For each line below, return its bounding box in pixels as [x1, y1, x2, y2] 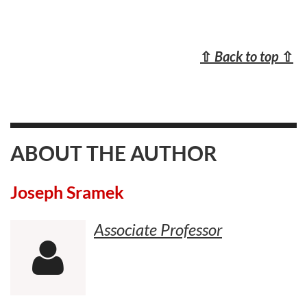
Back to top [214, 47, 282, 64]
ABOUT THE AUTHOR [10, 140, 217, 165]
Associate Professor [94, 219, 222, 240]
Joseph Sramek [10, 182, 124, 203]
